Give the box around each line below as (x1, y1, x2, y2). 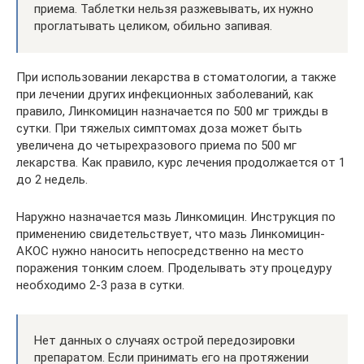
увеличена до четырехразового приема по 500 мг (16, 137, 297, 153)
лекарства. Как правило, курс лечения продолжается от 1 (16, 154, 345, 170)
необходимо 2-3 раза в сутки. (16, 277, 184, 292)
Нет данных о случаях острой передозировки (34, 332, 295, 348)
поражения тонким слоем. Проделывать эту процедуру (16, 260, 331, 275)
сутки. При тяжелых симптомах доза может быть (16, 120, 302, 136)
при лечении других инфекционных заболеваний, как (16, 86, 314, 102)
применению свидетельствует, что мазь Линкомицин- (16, 226, 325, 241)
